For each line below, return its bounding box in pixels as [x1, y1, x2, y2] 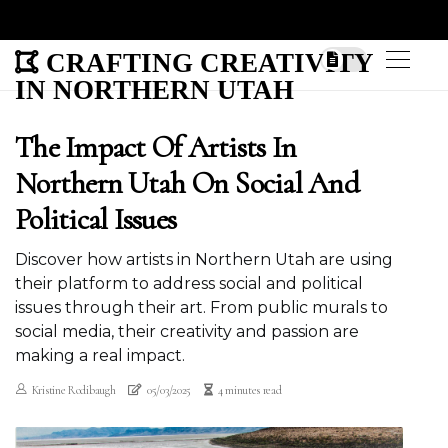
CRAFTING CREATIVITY [39, 48, 373, 75]
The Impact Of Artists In [15, 129, 296, 166]
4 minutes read [217, 383, 282, 397]
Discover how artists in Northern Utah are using [15, 250, 393, 269]
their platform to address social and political [15, 274, 363, 293]
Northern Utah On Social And [15, 165, 359, 202]
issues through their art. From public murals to [15, 298, 388, 317]
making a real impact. [15, 346, 185, 365]
